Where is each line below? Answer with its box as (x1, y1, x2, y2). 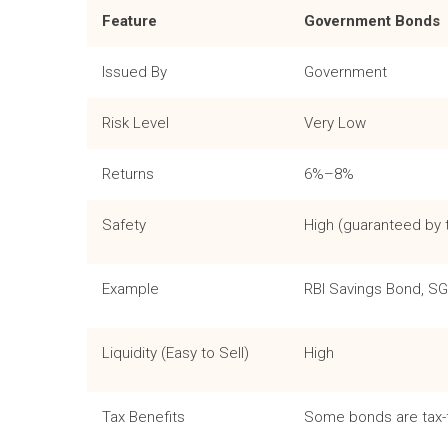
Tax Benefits (102, 408, 185, 427)
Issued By (102, 63, 167, 82)
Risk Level (102, 114, 169, 133)
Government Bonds (304, 12, 440, 31)
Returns (102, 165, 154, 184)
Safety (102, 216, 146, 235)
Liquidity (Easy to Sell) (102, 344, 249, 363)
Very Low (304, 114, 366, 133)
